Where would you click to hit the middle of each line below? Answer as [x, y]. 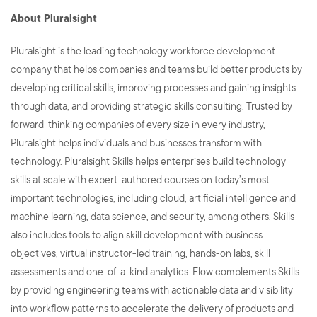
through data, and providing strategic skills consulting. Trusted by [151, 106]
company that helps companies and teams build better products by [156, 69]
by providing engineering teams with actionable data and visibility [152, 290]
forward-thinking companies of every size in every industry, [138, 125]
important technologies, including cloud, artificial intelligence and [153, 198]
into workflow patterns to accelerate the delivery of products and [152, 309]
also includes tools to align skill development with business [137, 235]
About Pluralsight [55, 18]
